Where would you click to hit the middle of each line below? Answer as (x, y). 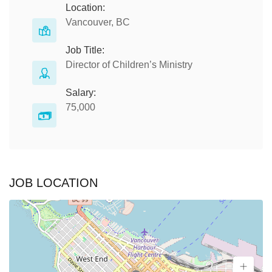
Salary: (81, 93)
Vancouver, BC (98, 22)
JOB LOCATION (53, 183)
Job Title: (85, 50)
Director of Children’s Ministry (129, 65)
